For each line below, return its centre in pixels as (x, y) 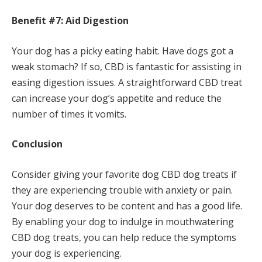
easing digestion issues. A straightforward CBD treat (127, 82)
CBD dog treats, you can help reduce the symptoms (124, 237)
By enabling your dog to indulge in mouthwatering (123, 221)
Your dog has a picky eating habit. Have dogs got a (123, 51)
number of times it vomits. (69, 114)
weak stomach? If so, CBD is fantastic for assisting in (127, 66)
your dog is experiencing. (67, 253)
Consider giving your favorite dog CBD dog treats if (124, 174)
